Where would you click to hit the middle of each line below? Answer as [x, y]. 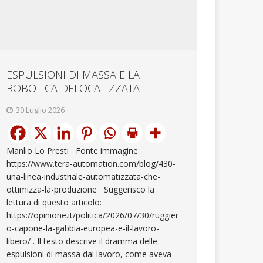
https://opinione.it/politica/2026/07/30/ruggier [93, 215]
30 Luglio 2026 [41, 109]
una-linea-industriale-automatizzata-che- [84, 176]
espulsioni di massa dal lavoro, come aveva [89, 254]
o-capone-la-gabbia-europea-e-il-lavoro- [83, 228]
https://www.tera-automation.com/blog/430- [91, 163]
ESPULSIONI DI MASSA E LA [73, 74]
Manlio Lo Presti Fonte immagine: [73, 150]
